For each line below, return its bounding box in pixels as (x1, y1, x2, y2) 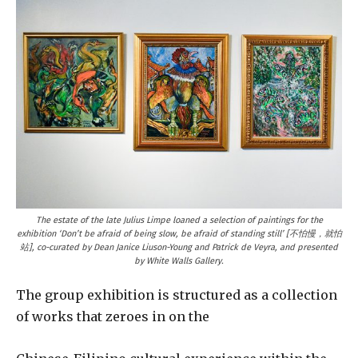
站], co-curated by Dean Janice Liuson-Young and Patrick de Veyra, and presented (20, 241, 338, 253)
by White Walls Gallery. (134, 255, 224, 266)
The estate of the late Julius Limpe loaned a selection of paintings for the (35, 214, 323, 225)
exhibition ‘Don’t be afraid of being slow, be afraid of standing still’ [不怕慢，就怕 (16, 228, 342, 239)
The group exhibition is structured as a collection (16, 286, 337, 303)
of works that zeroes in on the (16, 308, 209, 324)
